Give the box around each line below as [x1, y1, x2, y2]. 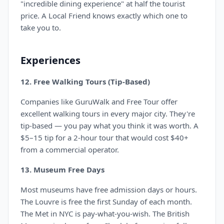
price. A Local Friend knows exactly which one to [20, 10, 187, 20]
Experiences [20, 53, 80, 67]
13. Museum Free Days [20, 164, 104, 174]
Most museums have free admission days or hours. [20, 184, 197, 194]
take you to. [20, 22, 61, 32]
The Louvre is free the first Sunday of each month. [20, 196, 192, 206]
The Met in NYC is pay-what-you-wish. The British [20, 208, 189, 218]
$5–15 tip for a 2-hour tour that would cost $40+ [20, 132, 188, 142]
